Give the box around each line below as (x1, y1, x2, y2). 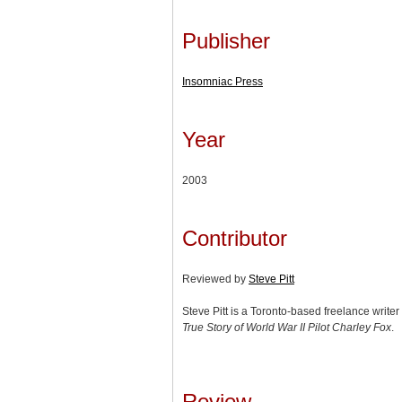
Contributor (182, 225, 287, 250)
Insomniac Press (182, 74, 263, 88)
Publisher (182, 28, 270, 53)
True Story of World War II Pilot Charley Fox (182, 320, 391, 334)
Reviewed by (182, 272, 249, 285)
